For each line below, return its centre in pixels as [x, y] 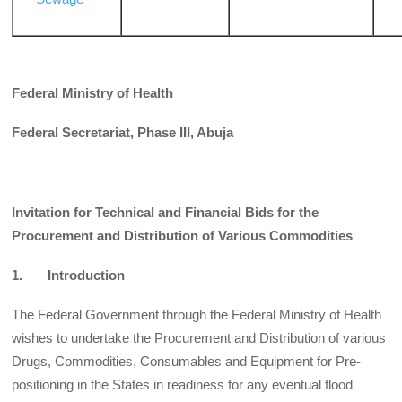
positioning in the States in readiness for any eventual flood [183, 385]
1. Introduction [69, 275]
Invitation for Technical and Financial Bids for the [166, 212]
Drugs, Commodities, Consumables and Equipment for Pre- [187, 362]
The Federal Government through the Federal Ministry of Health [197, 315]
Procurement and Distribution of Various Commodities [183, 235]
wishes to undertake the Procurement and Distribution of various [199, 338]
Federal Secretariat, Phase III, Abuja [123, 133]
